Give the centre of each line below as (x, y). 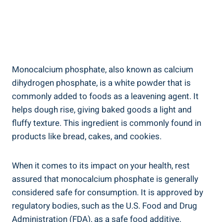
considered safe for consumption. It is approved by (108, 192)
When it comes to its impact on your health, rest (101, 166)
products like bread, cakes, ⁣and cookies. (87, 136)
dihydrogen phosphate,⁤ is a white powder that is (101, 83)
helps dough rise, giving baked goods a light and (102, 110)
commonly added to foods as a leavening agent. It (105, 96)
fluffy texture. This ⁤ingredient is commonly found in (107, 123)
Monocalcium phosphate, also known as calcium (103, 69)
